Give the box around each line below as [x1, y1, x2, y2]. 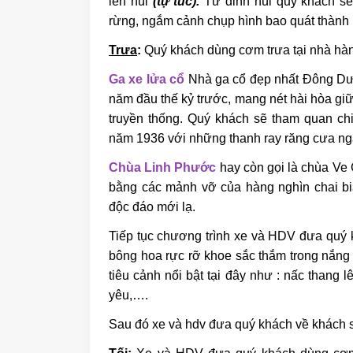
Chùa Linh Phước [109, 160, 217, 174]
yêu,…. [109, 288, 148, 302]
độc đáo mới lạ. [109, 199, 195, 214]
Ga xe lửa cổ [109, 72, 185, 86]
